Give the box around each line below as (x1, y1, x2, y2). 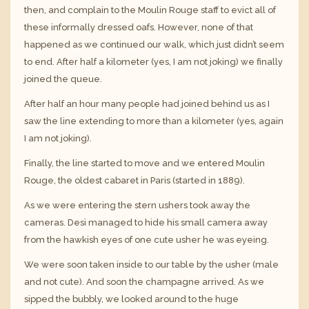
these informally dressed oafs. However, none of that (24, 21, 253, 32)
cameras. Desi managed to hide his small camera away (24, 217, 268, 228)
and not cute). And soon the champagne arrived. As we (24, 277, 264, 288)
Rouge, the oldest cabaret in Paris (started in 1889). (24, 175, 245, 186)
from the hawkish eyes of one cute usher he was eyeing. (24, 235, 269, 246)
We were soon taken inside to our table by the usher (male (24, 259, 279, 270)
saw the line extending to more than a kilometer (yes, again (24, 115, 283, 126)
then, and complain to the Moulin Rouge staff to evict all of (24, 4, 276, 15)
